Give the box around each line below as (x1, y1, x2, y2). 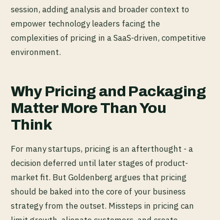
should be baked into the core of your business (11, 186, 186, 197)
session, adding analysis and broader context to (11, 4, 189, 15)
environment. (11, 47, 61, 58)
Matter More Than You (11, 100, 166, 116)
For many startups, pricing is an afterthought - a (11, 143, 193, 155)
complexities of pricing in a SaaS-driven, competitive (11, 32, 206, 44)
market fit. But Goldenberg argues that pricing (11, 172, 187, 183)
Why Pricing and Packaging (11, 83, 206, 100)
